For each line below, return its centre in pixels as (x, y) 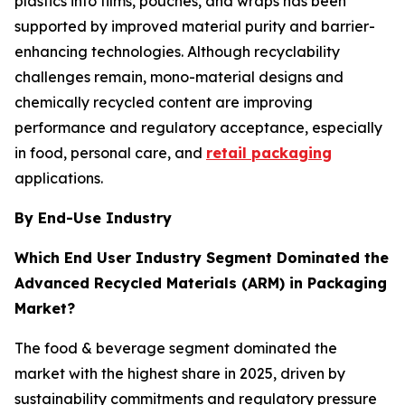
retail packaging (269, 153)
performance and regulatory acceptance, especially (198, 128)
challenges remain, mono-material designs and (179, 77)
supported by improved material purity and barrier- (195, 27)
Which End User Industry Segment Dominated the (202, 258)
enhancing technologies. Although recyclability (177, 52)
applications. (59, 179)
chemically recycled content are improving (164, 103)
